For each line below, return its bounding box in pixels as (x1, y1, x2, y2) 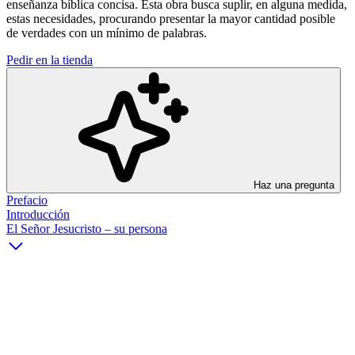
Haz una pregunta (250, 178, 334, 191)
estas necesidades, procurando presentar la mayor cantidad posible (6, 11, 335, 25)
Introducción (6, 207, 70, 221)
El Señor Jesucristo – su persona (6, 221, 167, 235)
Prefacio (6, 193, 48, 207)
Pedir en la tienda (6, 52, 93, 67)
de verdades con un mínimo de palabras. (6, 25, 207, 40)
